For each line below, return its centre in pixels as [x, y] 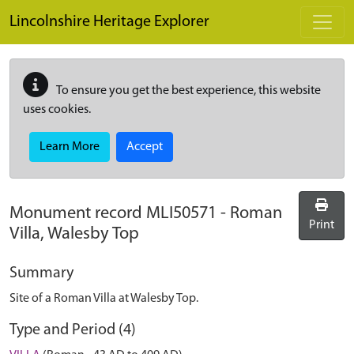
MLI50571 [181, 214]
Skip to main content [63, 9]
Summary [41, 273]
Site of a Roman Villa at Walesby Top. [104, 299]
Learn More [70, 147]
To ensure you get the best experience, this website [188, 91]
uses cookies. [57, 110]
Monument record [78, 214]
